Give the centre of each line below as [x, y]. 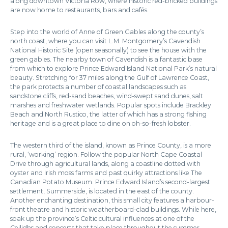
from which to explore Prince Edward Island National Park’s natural [113, 68]
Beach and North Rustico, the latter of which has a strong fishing [108, 114]
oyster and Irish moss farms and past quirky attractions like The [106, 173]
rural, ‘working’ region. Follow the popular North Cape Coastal [106, 154]
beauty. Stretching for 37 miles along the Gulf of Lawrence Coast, [110, 78]
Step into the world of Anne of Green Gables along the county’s [107, 32]
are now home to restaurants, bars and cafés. [79, 10]
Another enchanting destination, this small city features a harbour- [112, 200]
